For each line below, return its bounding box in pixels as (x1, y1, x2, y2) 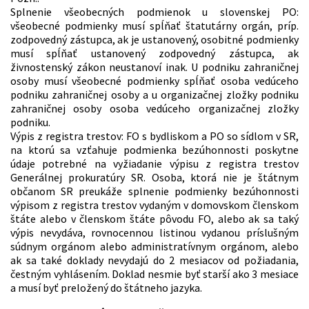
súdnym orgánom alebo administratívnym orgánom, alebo (10, 239, 299, 254)
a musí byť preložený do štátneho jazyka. (10, 281, 202, 295)
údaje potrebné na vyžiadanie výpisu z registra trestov (10, 157, 299, 171)
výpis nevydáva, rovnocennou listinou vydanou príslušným (10, 226, 299, 240)
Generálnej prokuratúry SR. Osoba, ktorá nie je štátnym (10, 170, 299, 185)
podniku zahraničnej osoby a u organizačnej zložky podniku (10, 88, 299, 102)
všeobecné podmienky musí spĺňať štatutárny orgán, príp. (10, 19, 299, 33)
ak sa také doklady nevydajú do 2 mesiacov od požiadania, (10, 253, 299, 268)
